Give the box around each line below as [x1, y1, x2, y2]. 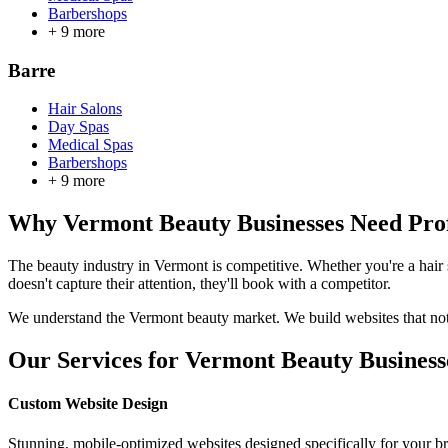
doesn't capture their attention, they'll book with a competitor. [8, 275, 391, 293]
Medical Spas [48, 136, 133, 154]
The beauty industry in [8, 257, 154, 275]
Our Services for [8, 347, 185, 374]
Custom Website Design [8, 395, 168, 413]
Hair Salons [48, 100, 122, 118]
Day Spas [48, 118, 109, 136]
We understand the [8, 309, 129, 327]
